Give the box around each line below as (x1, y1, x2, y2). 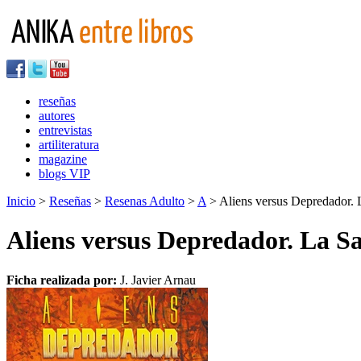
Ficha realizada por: (6, 272, 120, 287)
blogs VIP (39, 167, 90, 180)
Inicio (6, 194, 35, 208)
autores (39, 109, 75, 122)
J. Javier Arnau (120, 272, 196, 287)
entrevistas (39, 123, 92, 137)
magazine (39, 152, 87, 166)
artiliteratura (39, 138, 99, 151)
